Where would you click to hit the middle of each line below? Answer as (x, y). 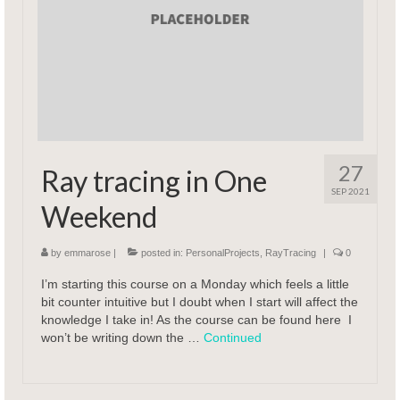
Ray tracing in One (154, 181)
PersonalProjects (223, 253)
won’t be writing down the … (122, 338)
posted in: (162, 253)
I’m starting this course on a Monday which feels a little (195, 284)
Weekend (99, 217)
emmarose (87, 253)
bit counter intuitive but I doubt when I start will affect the (200, 302)
